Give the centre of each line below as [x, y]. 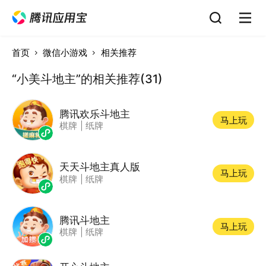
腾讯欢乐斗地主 [94, 113]
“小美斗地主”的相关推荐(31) [87, 79]
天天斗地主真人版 [99, 167]
